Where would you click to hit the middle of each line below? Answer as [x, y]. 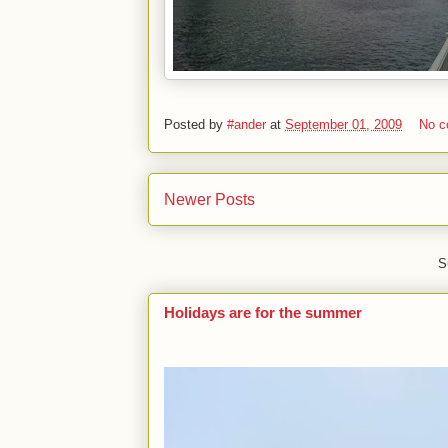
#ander [246, 125]
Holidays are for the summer [263, 312]
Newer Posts [209, 199]
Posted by [195, 125]
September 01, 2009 [343, 125]
